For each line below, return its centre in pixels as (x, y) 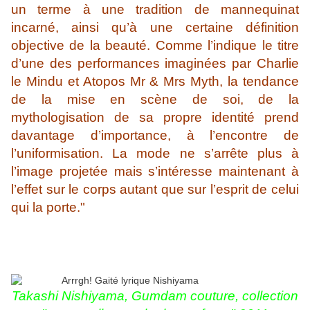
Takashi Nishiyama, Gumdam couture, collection (155, 296)
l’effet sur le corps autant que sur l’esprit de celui (155, 190)
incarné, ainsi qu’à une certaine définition (155, 28)
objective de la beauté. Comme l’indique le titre (155, 46)
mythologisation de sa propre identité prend (155, 118)
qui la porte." (48, 208)
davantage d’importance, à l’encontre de (155, 136)
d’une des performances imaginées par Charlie (155, 64)
